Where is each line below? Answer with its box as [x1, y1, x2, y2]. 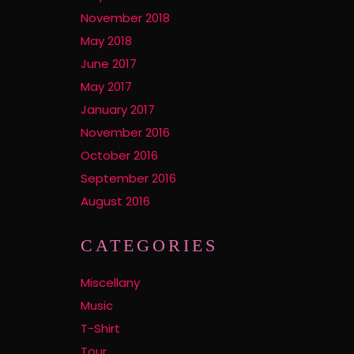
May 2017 [81, 78, 132, 95]
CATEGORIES [81, 235, 218, 255]
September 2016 [81, 170, 176, 186]
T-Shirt [81, 320, 120, 337]
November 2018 [81, 9, 170, 26]
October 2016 [81, 147, 158, 164]
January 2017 [81, 101, 155, 118]
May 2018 [81, 32, 132, 49]
